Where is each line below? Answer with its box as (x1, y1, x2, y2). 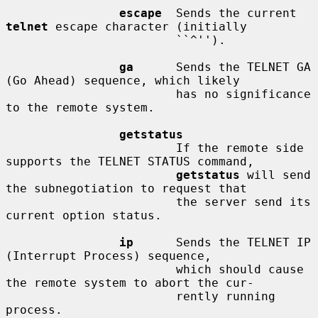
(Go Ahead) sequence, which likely (6, 73, 240, 87)
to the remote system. (6, 100, 155, 114)
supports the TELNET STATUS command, (6, 154, 254, 168)
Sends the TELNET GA (133, 60, 311, 74)
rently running (6, 289, 176, 303)
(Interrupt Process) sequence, (6, 248, 212, 263)
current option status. (6, 208, 162, 222)
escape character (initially (48, 19, 247, 33)
